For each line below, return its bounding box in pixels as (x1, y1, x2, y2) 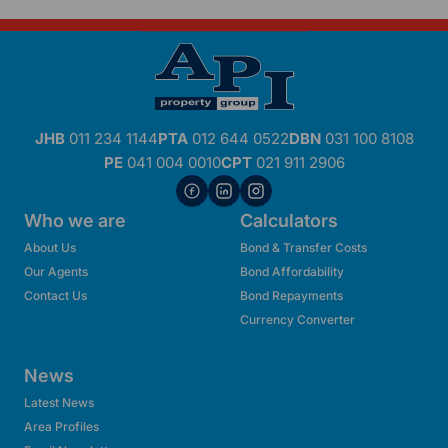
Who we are (24, 210, 126, 231)
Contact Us (24, 288, 87, 303)
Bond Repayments (240, 288, 343, 303)
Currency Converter (240, 312, 355, 327)
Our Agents (24, 264, 88, 279)
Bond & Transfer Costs (240, 240, 367, 255)
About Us (24, 240, 76, 255)
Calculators (240, 210, 338, 231)
